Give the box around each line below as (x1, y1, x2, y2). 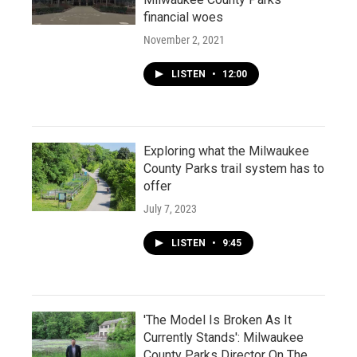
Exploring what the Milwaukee (143, 143, 309, 159)
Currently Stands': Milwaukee (143, 330, 304, 345)
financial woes (143, 10, 223, 25)
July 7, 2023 (143, 202, 197, 215)
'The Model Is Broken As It (143, 312, 292, 328)
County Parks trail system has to (143, 161, 324, 176)
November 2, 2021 (143, 33, 225, 46)
